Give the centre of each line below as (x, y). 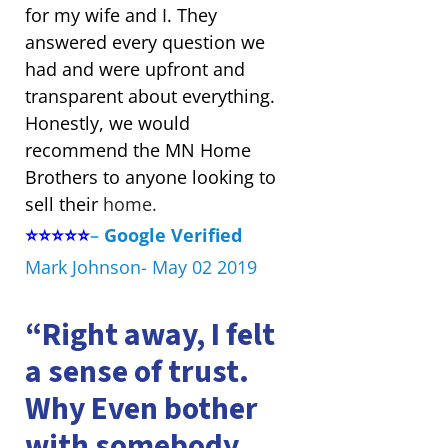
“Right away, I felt (149, 335)
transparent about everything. (149, 95)
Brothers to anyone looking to (150, 176)
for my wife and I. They (120, 14)
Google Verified (175, 235)
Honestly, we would (107, 122)
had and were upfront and (134, 68)
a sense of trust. (136, 372)
